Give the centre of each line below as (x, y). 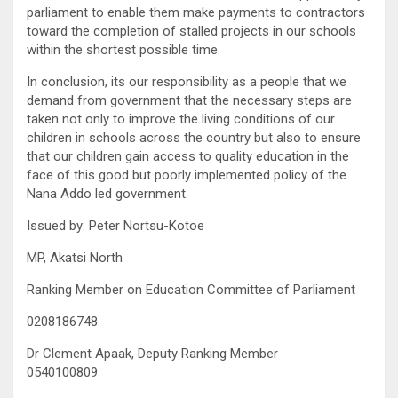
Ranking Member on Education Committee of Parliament (191, 289)
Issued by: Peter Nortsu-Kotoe (115, 225)
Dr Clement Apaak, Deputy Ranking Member (152, 353)
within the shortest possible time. (123, 49)
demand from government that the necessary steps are (189, 100)
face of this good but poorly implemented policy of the (187, 175)
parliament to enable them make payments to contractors (196, 12)
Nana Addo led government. (107, 193)
